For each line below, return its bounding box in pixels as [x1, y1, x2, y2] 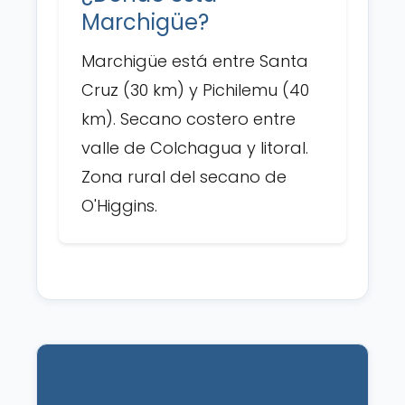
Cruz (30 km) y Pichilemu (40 [81, 79, 309, 101]
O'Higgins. [81, 194, 157, 217]
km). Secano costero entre [81, 108, 296, 130]
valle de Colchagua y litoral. [81, 137, 308, 159]
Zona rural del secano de [81, 165, 287, 188]
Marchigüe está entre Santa [81, 50, 308, 72]
